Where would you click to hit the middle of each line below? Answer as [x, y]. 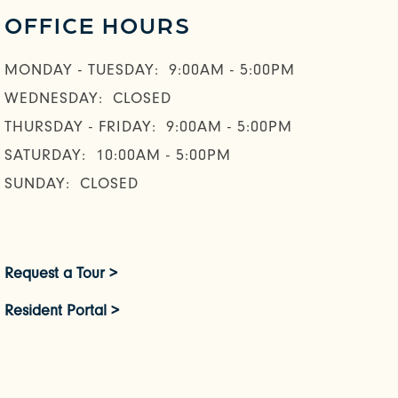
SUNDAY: [37, 184]
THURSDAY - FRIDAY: [80, 127]
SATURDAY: [45, 155]
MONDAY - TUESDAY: [82, 70]
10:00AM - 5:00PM [163, 155]
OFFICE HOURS [98, 24]
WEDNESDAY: [54, 99]
